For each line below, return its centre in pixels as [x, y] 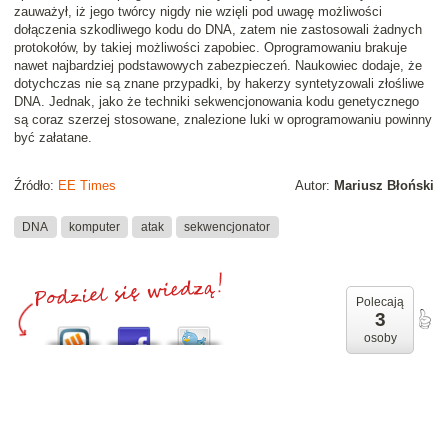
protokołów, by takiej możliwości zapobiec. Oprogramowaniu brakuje [210, 48]
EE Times [87, 186]
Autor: [314, 186]
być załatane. [53, 138]
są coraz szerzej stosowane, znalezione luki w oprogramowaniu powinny [223, 120]
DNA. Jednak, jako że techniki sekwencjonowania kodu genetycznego [216, 102]
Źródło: [36, 186]
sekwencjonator [227, 226]
